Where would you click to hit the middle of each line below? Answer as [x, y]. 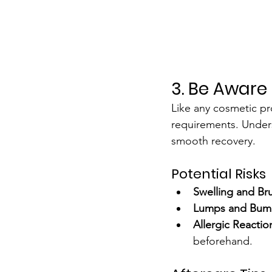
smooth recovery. [213, 141]
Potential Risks [219, 174]
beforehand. [223, 241]
